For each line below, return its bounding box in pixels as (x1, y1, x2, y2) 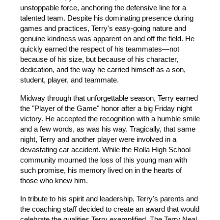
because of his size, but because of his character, (20, 55, 178, 63)
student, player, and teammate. (20, 76, 119, 84)
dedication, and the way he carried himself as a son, (20, 66, 186, 74)
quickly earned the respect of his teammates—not (20, 45, 179, 53)
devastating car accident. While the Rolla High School (20, 146, 191, 154)
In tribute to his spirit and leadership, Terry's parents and (20, 195, 198, 203)
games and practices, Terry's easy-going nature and (20, 25, 186, 32)
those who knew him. (20, 177, 88, 185)
